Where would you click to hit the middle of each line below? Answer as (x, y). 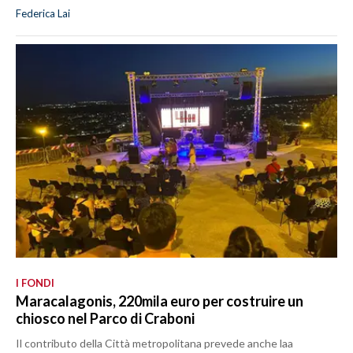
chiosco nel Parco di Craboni (105, 319)
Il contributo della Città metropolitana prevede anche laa (154, 344)
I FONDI (35, 283)
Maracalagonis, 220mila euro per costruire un (160, 301)
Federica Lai (43, 13)
